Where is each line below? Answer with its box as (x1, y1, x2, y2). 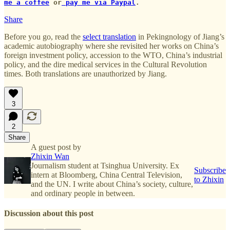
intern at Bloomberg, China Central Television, (31, 170, 182, 179)
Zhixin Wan (31, 151, 69, 161)
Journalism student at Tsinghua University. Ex (31, 161, 179, 170)
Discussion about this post (4, 208, 93, 218)
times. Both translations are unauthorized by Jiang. (4, 69, 167, 78)
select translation (83, 32, 136, 41)
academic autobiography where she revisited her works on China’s (4, 41, 219, 50)
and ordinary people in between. (31, 188, 135, 198)
